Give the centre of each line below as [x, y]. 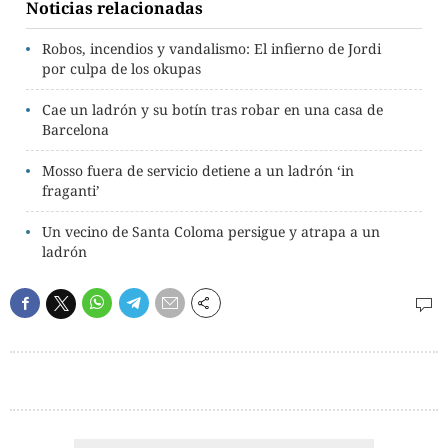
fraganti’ [71, 190]
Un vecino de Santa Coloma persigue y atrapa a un [211, 231]
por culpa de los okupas [121, 68]
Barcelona [75, 129]
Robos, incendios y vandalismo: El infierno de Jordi [211, 48]
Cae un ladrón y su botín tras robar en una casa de [212, 109]
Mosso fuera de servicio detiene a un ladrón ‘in [198, 170]
